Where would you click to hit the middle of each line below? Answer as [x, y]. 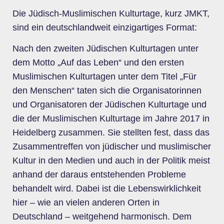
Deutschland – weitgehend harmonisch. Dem [102, 216]
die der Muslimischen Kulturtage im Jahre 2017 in [111, 118]
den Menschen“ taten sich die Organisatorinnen [107, 90]
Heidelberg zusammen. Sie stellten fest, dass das [111, 132]
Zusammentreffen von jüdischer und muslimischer [112, 146]
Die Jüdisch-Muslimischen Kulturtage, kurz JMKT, [111, 13]
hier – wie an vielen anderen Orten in [86, 202]
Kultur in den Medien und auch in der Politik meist [111, 160]
